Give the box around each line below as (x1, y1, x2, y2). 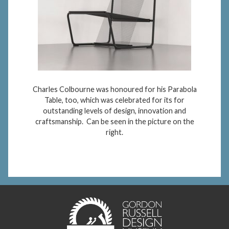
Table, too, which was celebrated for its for (44, 96, 185, 105)
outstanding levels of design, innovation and (43, 106, 186, 116)
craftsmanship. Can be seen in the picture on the (35, 117, 194, 126)
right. (106, 128, 123, 137)
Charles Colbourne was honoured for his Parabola (32, 85, 197, 94)
